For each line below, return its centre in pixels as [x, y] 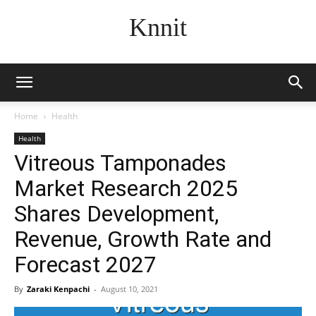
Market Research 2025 [126, 188]
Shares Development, [116, 214]
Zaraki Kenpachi [58, 289]
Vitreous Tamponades [120, 163]
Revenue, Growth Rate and [143, 239]
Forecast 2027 [85, 265]
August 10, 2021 [129, 289]
